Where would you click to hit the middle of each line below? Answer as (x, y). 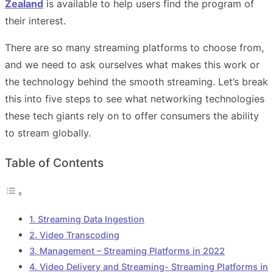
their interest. (37, 20)
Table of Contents (54, 163)
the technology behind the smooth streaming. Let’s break (136, 81)
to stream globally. (48, 133)
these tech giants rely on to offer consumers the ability (132, 115)
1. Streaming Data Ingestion (87, 219)
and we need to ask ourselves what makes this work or (132, 64)
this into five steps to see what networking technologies (135, 98)
